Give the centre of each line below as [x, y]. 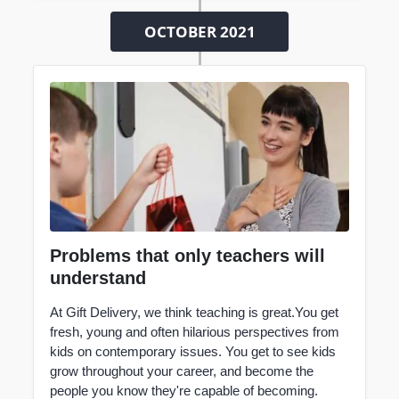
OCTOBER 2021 [199, 31]
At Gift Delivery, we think [122, 312]
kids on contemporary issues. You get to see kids [192, 351]
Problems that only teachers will [187, 255]
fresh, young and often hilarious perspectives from [194, 331]
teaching [220, 312]
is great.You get [291, 312]
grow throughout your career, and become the [181, 370]
